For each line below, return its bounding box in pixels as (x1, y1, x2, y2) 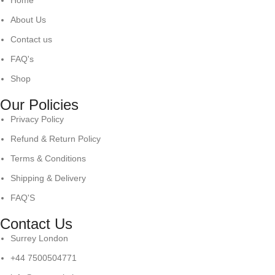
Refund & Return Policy (10, 134, 101, 144)
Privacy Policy (10, 114, 64, 125)
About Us (10, 15, 47, 25)
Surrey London (10, 233, 69, 244)
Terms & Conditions (10, 153, 87, 164)
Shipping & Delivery (10, 173, 87, 184)
